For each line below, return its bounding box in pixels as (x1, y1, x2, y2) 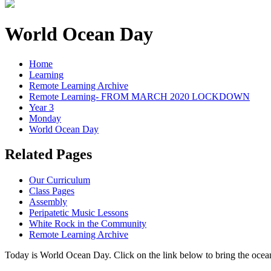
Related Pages (5, 146, 92, 163)
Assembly (29, 197, 67, 207)
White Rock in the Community (29, 218, 146, 229)
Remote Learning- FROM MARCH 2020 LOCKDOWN (29, 91, 250, 102)
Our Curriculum (29, 175, 90, 186)
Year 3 (29, 102, 54, 113)
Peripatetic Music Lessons (29, 207, 128, 218)
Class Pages (29, 186, 74, 197)
